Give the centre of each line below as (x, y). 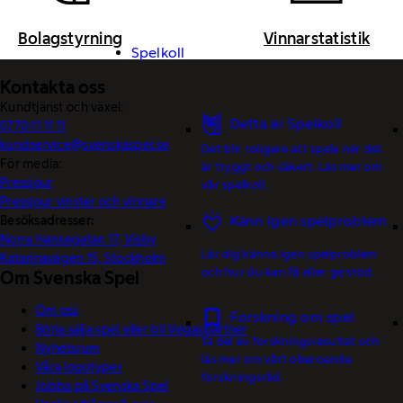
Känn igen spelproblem (309, 220)
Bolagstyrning (70, 38)
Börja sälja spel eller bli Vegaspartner (142, 329)
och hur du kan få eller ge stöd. (288, 272)
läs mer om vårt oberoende (277, 359)
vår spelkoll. (235, 184)
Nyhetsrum (68, 348)
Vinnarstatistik (317, 38)
